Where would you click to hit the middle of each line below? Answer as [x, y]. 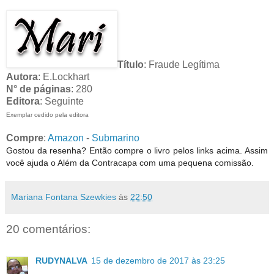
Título [131, 64]
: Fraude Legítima [182, 64]
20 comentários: [48, 229]
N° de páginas [39, 89]
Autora [22, 76]
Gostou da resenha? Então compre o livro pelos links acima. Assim [137, 150]
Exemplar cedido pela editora [47, 114]
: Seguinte [62, 101]
